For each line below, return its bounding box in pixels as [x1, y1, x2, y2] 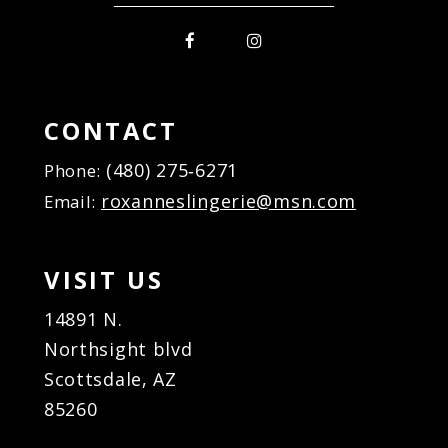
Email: [43, 189, 101, 213]
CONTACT [43, 113, 178, 147]
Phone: [43, 158, 106, 182]
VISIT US [43, 263, 164, 297]
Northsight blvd [43, 337, 193, 362]
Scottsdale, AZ [43, 367, 177, 392]
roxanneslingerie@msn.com [100, 188, 357, 213]
